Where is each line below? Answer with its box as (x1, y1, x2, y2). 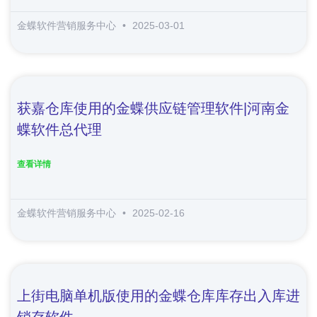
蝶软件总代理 (17, 121, 102, 137)
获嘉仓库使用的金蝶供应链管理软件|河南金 (17, 100, 289, 116)
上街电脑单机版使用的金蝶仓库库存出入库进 (17, 287, 300, 304)
